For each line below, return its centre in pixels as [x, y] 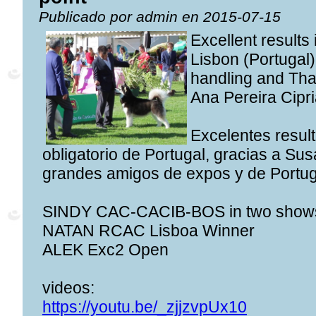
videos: [68, 288]
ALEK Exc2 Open [105, 250]
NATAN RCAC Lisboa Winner [148, 231]
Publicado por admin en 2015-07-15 [159, 17]
